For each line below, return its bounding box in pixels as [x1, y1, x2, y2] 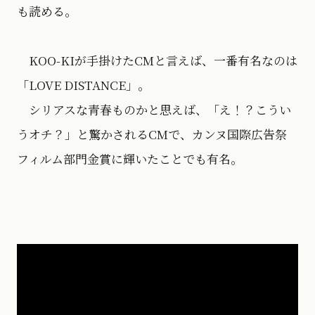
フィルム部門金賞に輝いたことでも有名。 [17, 149, 243, 167]
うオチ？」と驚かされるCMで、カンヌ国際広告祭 [17, 124, 287, 143]
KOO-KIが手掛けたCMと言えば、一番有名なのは [17, 51, 297, 69]
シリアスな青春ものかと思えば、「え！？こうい [17, 100, 291, 118]
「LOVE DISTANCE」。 [17, 75, 150, 94]
